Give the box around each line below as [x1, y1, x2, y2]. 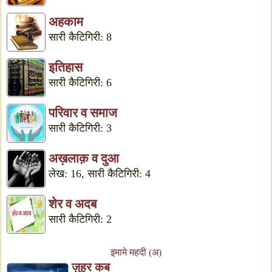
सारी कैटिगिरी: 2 [49, 213, 112, 225]
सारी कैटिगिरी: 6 [49, 76, 112, 89]
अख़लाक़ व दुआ [49, 151, 119, 166]
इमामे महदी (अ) [110, 247, 161, 257]
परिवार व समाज [49, 106, 117, 120]
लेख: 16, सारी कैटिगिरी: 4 [49, 168, 151, 180]
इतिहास [49, 60, 83, 75]
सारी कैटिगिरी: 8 [49, 31, 112, 43]
